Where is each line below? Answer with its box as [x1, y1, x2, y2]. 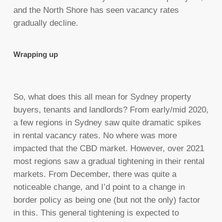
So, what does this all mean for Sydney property [13, 92, 191, 102]
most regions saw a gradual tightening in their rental [13, 157, 205, 166]
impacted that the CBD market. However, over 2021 [13, 144, 204, 154]
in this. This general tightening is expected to [13, 208, 179, 218]
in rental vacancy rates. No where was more [13, 131, 177, 141]
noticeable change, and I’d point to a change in [13, 182, 185, 192]
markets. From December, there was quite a [13, 169, 176, 179]
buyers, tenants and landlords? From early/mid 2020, [13, 105, 209, 115]
